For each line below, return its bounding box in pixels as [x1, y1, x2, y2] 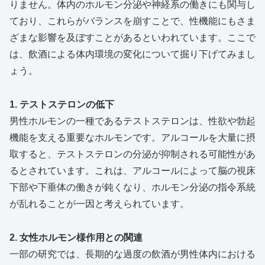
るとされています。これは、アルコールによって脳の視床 [9, 166, 256, 176]
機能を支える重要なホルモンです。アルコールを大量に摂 [9, 132, 256, 143]
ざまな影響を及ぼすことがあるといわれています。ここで [9, 33, 256, 43]
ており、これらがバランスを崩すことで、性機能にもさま [9, 16, 256, 27]
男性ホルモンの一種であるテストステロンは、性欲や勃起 [9, 116, 256, 127]
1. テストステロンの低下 [9, 99, 114, 110]
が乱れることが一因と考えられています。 [9, 199, 189, 209]
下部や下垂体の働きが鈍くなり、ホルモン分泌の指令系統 [9, 182, 256, 193]
